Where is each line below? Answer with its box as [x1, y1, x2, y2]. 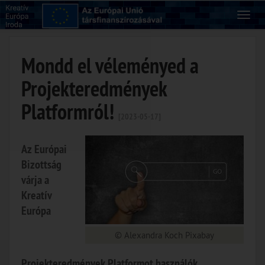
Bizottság [21, 157, 62, 172]
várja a [21, 172, 49, 188]
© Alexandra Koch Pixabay [115, 230, 215, 241]
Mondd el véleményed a [21, 51, 199, 80]
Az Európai [21, 141, 67, 157]
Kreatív [21, 188, 51, 203]
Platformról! [21, 98, 118, 126]
